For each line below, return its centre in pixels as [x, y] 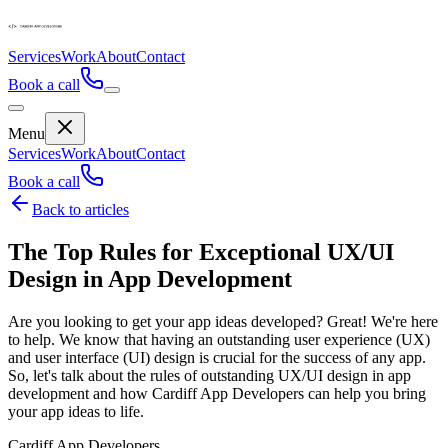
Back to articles [80, 209]
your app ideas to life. [76, 411]
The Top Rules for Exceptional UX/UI [201, 251]
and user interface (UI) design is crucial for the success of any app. [217, 357]
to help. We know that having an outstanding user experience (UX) [219, 339]
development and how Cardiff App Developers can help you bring [217, 393]
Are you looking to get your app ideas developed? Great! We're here [223, 321]
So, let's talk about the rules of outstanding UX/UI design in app [209, 375]
